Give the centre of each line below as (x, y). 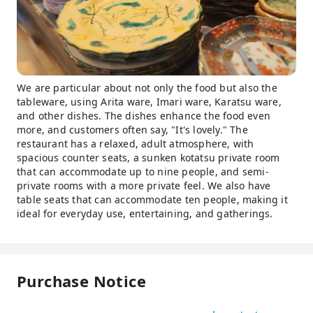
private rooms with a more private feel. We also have (144, 185)
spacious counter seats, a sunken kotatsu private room (148, 158)
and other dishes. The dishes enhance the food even (144, 116)
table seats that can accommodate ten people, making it (152, 199)
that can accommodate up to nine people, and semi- (143, 172)
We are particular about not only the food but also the (147, 88)
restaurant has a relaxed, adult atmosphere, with (136, 144)
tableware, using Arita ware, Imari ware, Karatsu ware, (149, 102)
